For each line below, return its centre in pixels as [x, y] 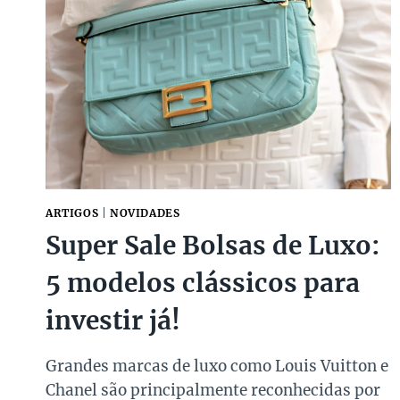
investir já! [113, 321]
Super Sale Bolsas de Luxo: [213, 246]
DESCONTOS [158, 96]
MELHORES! [158, 133]
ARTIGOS [72, 213]
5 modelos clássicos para [203, 283]
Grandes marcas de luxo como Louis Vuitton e [217, 367]
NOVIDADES [145, 213]
